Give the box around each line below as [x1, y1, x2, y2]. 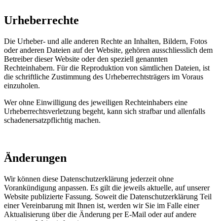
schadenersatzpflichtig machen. [4, 115, 101, 124]
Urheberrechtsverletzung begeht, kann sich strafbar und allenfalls [4, 107, 205, 115]
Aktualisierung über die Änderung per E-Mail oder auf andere [4, 210, 196, 219]
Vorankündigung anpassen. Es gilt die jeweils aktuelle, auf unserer [4, 183, 210, 192]
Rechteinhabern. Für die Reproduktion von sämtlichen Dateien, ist [4, 63, 210, 72]
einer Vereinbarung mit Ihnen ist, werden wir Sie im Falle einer [4, 201, 199, 210]
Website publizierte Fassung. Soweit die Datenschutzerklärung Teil [4, 192, 212, 201]
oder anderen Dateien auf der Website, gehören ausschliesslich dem [4, 45, 213, 54]
